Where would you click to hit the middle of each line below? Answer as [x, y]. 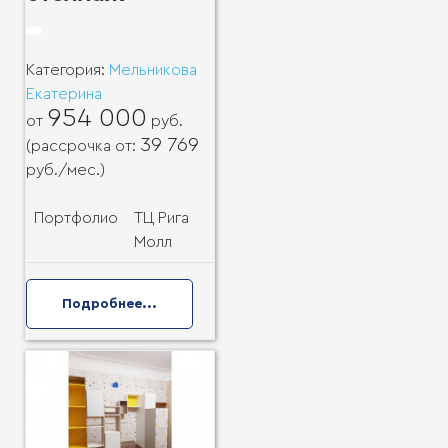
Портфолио [76, 218]
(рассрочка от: [83, 146]
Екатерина [64, 94]
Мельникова [153, 70]
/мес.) [81, 170]
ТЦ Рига [161, 218]
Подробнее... [109, 304]
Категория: [67, 70]
